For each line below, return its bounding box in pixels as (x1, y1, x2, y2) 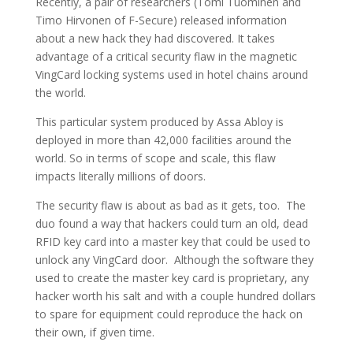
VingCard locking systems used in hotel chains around (35, 67, 308, 83)
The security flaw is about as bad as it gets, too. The (35, 198, 306, 214)
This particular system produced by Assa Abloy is (35, 114, 284, 130)
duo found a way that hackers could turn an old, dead (35, 216, 308, 232)
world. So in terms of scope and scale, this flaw (35, 150, 276, 166)
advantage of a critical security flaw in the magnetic (35, 49, 297, 65)
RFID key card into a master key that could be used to (35, 234, 310, 250)
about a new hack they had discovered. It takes (35, 31, 275, 46)
